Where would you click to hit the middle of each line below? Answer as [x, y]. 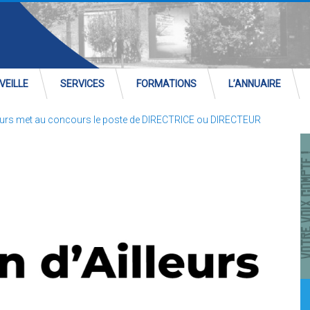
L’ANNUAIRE [255, 84]
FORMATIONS [166, 84]
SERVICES [82, 84]
